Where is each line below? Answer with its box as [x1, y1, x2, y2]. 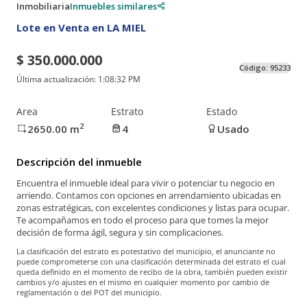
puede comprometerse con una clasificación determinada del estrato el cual [16, 256, 286, 267]
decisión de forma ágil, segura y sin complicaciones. [16, 226, 223, 239]
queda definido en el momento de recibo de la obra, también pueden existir [16, 267, 288, 278]
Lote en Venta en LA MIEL [16, 20, 146, 34]
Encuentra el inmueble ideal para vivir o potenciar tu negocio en [16, 177, 275, 190]
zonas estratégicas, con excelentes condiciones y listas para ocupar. [16, 201, 289, 214]
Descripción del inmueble [16, 154, 142, 169]
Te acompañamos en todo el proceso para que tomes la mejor [16, 214, 269, 227]
